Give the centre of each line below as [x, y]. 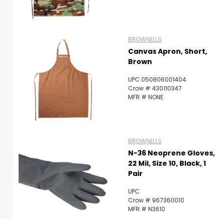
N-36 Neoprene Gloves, [172, 153]
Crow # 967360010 [156, 200]
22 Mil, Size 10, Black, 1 [167, 163]
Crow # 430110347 [155, 88]
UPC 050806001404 [157, 79]
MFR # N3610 [147, 209]
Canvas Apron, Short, [168, 51]
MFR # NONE [146, 97]
